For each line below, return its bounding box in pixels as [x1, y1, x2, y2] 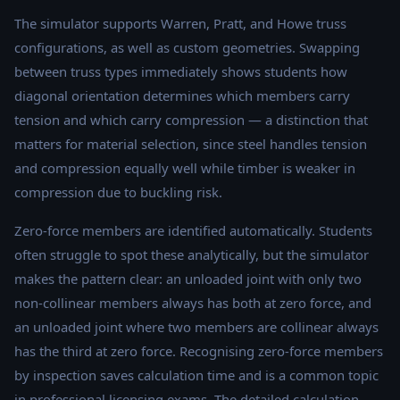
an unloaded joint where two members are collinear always [14, 318, 379, 337]
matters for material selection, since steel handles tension [14, 135, 367, 154]
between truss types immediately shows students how [14, 62, 347, 81]
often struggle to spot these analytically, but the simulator [14, 246, 369, 264]
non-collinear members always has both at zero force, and [14, 294, 371, 312]
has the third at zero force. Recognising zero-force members [14, 342, 383, 361]
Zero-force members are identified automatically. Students [14, 221, 372, 240]
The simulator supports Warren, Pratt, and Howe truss [14, 14, 346, 33]
